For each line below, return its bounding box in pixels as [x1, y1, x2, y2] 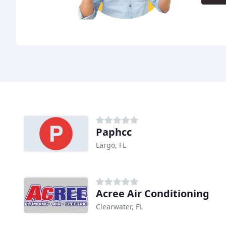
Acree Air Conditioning [96, 187, 209, 201]
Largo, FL [96, 140, 126, 150]
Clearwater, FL [96, 202, 143, 212]
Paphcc [96, 125, 132, 139]
